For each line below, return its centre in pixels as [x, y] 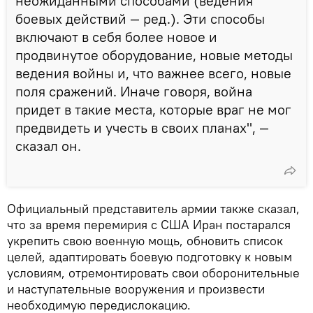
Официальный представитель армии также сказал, [153, 209]
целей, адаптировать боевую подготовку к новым [150, 257]
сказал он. [48, 146]
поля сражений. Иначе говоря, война [134, 92]
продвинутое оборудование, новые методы [154, 55]
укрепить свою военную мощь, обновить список [145, 241]
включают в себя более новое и [116, 37]
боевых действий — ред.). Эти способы [140, 19]
